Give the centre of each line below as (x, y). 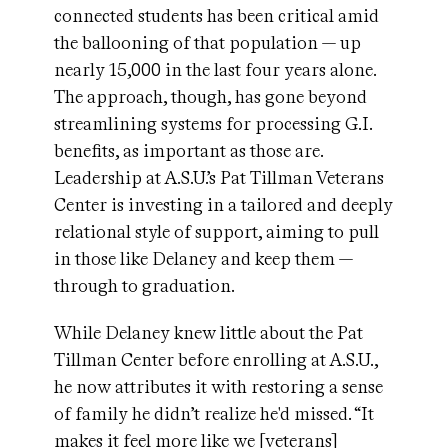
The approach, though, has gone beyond (210, 97)
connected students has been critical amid (216, 16)
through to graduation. (146, 286)
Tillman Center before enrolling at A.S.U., (216, 360)
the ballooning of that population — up (207, 43)
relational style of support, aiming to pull (216, 232)
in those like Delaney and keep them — (203, 259)
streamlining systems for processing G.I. (213, 124)
